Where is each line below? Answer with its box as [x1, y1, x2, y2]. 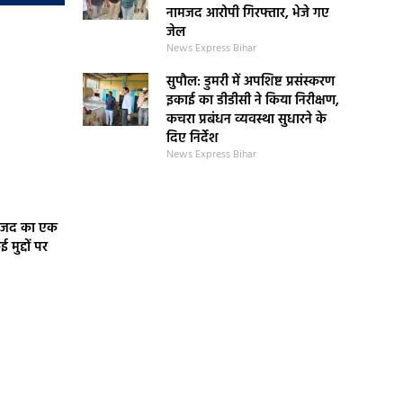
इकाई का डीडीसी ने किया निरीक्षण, [166, 90, 339, 112]
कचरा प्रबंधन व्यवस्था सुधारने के [166, 109, 327, 130]
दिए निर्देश [166, 128, 219, 149]
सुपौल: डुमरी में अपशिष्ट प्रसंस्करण [166, 71, 335, 93]
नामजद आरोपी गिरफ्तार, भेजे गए [166, 3, 329, 24]
